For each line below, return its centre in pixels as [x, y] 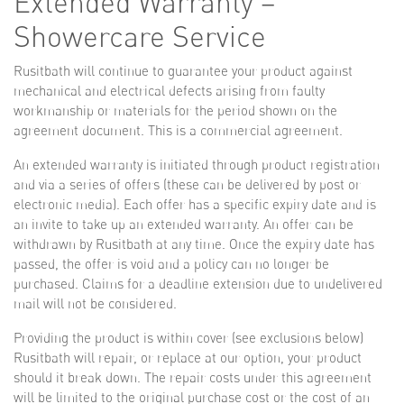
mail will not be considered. [95, 303]
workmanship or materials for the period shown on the [175, 110]
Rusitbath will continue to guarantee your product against [183, 71]
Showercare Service [140, 37]
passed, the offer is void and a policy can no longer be [171, 264]
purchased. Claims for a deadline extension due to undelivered [198, 284]
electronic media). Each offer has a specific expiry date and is [195, 204]
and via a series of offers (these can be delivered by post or [187, 184]
